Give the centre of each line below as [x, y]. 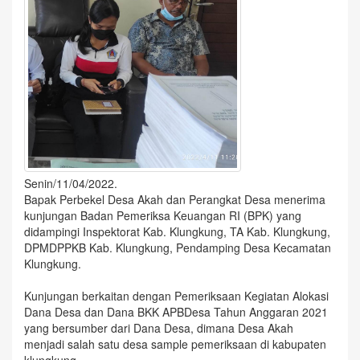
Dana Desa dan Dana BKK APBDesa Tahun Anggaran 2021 [176, 312]
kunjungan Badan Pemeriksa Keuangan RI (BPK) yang [163, 215]
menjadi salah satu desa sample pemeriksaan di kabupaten [175, 344]
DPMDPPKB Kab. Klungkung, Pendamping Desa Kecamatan [178, 247]
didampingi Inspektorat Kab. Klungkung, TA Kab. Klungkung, [177, 231]
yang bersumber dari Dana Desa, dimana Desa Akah [159, 328]
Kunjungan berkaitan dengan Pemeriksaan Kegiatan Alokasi [176, 296]
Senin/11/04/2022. [71, 183]
